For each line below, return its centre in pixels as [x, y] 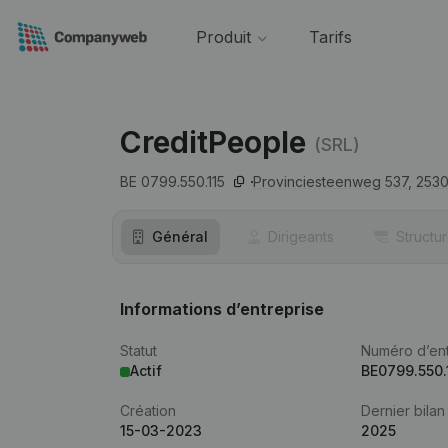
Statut [138, 350]
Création [148, 410]
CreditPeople [213, 142]
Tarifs [330, 37]
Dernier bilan [403, 410]
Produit [223, 37]
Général [180, 236]
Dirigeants [301, 236]
